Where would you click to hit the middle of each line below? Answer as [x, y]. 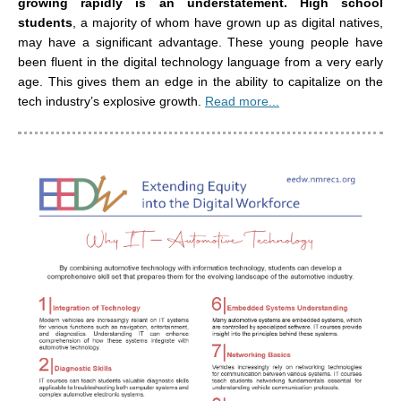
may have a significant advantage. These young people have [200, 42]
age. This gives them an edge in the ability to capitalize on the [200, 81]
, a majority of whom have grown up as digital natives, [228, 22]
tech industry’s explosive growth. [111, 101]
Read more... [242, 101]
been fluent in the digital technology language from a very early [200, 62]
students [45, 22]
